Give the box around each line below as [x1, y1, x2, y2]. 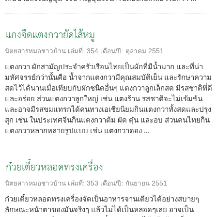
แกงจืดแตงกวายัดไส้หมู [6, 26, 95, 46]
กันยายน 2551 [125, 180, 167, 187]
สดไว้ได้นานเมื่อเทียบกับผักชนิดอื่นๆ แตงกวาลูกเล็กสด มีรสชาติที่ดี [5, 84, 212, 93]
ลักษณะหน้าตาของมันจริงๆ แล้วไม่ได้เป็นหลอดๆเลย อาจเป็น [5, 205, 194, 214]
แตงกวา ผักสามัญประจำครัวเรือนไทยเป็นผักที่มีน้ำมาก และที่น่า [5, 62, 203, 71]
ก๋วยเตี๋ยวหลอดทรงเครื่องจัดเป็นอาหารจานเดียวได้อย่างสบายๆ [5, 195, 199, 203]
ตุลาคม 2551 [125, 47, 164, 55]
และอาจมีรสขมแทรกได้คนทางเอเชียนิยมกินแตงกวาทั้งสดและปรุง [5, 105, 211, 114]
